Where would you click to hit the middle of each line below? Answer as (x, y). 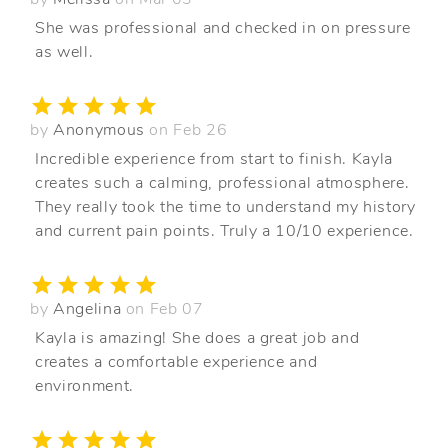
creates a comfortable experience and (176, 361)
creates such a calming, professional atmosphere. (222, 182)
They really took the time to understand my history (225, 206)
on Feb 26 (188, 129)
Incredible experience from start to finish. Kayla (214, 158)
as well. (64, 51)
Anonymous (101, 129)
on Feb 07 (164, 308)
